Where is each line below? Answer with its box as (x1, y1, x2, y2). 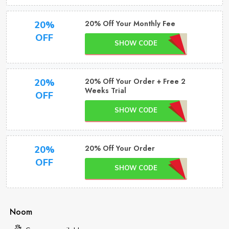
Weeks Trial (84, 85, 126, 96)
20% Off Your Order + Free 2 (84, 76, 186, 86)
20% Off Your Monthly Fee (84, 18, 175, 29)
